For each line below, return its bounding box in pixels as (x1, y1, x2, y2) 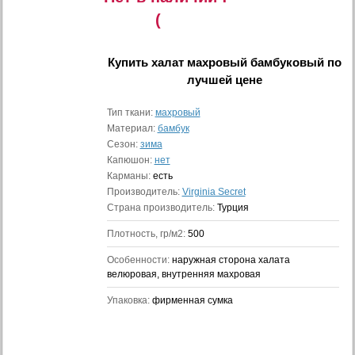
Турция (216, 202, 249, 213)
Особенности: (106, 254, 172, 265)
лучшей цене (187, 73, 263, 86)
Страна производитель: (106, 202, 217, 213)
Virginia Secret (181, 186, 246, 197)
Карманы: (106, 170, 153, 181)
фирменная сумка (151, 295, 233, 306)
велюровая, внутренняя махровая (106, 269, 261, 280)
